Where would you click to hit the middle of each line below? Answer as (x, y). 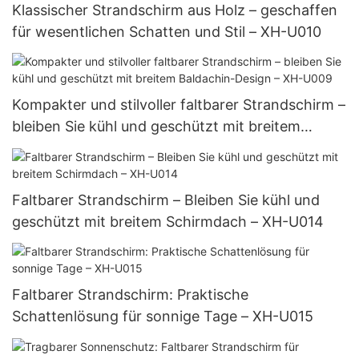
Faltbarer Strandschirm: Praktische (130, 295)
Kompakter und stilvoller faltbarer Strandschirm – (179, 105)
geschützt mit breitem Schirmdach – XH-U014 (168, 221)
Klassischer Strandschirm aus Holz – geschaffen (175, 10)
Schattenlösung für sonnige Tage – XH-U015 (163, 317)
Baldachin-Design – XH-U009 (111, 148)
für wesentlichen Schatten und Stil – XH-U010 (167, 32)
